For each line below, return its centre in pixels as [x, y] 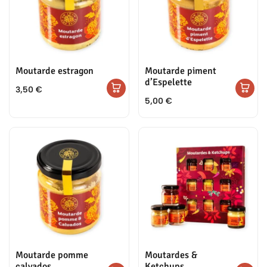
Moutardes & [171, 255]
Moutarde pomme [52, 255]
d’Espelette [168, 82]
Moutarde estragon [55, 71]
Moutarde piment [180, 71]
